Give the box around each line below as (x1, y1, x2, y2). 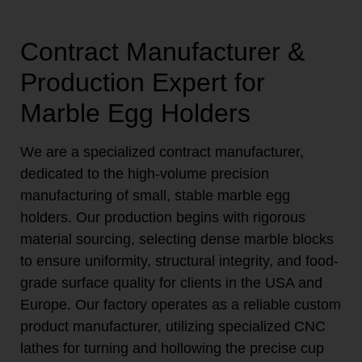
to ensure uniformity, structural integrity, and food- (20, 252, 339, 269)
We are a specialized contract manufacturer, (20, 143, 304, 160)
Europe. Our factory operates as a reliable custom (20, 296, 341, 313)
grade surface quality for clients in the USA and (20, 274, 322, 291)
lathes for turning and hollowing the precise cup (20, 339, 324, 356)
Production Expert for (20, 67, 265, 97)
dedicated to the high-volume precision (20, 165, 269, 182)
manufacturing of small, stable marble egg (20, 187, 290, 204)
